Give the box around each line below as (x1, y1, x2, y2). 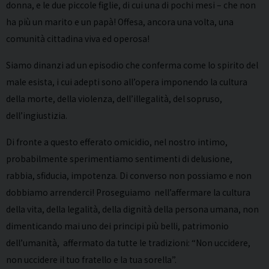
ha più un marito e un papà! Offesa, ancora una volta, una (6, 15, 234, 28)
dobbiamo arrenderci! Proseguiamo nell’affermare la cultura (6, 186, 250, 198)
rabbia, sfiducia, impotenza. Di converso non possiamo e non (6, 169, 252, 181)
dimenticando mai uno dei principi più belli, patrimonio (6, 219, 229, 232)
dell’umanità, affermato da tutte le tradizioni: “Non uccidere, (6, 236, 250, 249)
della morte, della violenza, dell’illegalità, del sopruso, (6, 92, 222, 104)
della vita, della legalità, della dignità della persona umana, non (6, 202, 259, 215)
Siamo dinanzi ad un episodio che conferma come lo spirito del (6, 58, 258, 71)
